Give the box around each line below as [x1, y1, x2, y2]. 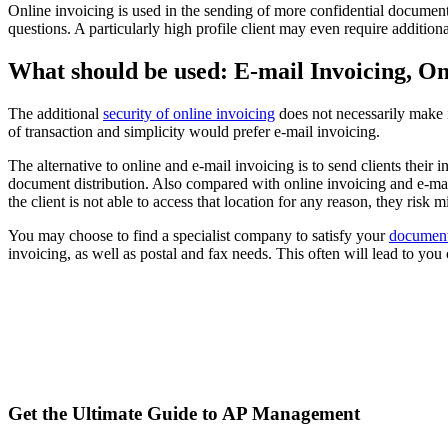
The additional [8, 104, 103, 122]
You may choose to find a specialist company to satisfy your [8, 226, 389, 244]
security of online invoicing [103, 104, 275, 122]
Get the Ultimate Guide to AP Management [8, 402, 360, 424]
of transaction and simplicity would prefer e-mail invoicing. [8, 122, 380, 140]
